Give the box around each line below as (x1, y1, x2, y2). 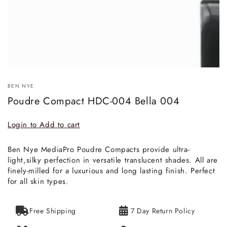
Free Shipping (29, 205, 76, 216)
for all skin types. (8, 175, 69, 187)
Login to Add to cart (8, 119, 80, 130)
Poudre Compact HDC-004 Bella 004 (8, 93, 180, 108)
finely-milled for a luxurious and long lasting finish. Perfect (8, 165, 215, 176)
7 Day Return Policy (131, 205, 195, 216)
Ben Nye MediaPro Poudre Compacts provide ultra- (8, 143, 190, 155)
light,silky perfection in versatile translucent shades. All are (8, 154, 218, 166)
